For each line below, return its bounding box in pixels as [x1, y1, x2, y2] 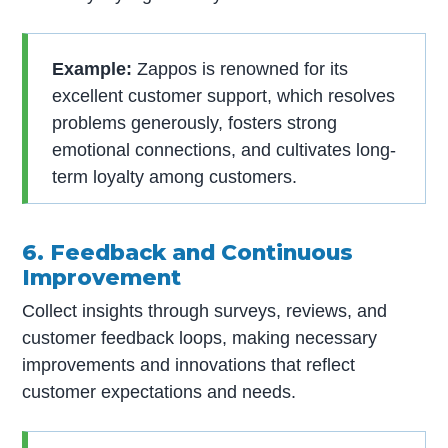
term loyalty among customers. [52, 166, 298, 187]
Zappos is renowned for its [132, 58, 349, 79]
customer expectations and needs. [22, 382, 297, 403]
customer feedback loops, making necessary [22, 328, 378, 349]
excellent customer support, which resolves [52, 85, 396, 106]
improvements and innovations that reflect [22, 355, 356, 376]
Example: [52, 58, 133, 79]
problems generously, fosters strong [52, 112, 338, 133]
